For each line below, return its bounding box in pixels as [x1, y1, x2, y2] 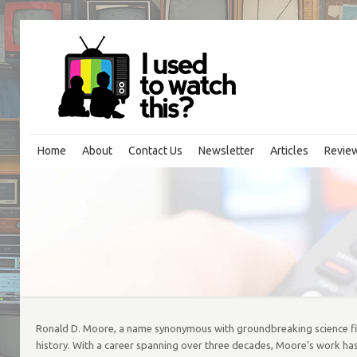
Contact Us [128, 144, 182, 157]
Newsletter [198, 144, 254, 157]
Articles [270, 144, 308, 157]
